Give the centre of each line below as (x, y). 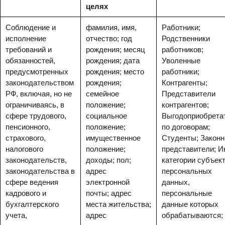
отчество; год (109, 38)
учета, (16, 215)
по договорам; (186, 127)
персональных (187, 171)
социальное (106, 116)
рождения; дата (113, 61)
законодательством (40, 83)
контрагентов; (185, 105)
